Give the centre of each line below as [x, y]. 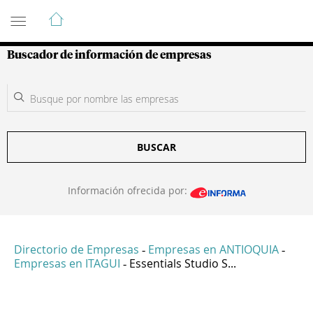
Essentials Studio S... [183, 264]
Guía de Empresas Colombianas [132, 13]
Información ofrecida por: [129, 190]
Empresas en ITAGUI [67, 264]
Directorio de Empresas [77, 250]
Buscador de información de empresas [109, 55]
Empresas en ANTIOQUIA [213, 250]
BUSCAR [156, 147]
